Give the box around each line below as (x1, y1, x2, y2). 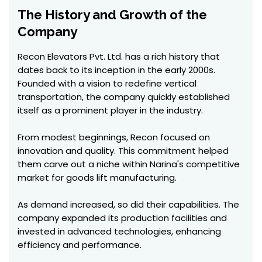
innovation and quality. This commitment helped (18, 144, 229, 157)
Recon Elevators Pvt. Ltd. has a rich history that (18, 50, 220, 63)
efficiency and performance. (18, 239, 142, 251)
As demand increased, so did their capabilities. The (18, 198, 239, 211)
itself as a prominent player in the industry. (18, 104, 203, 116)
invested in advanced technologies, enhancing (18, 225, 221, 237)
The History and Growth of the (18, 7, 207, 22)
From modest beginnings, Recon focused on (18, 131, 210, 143)
